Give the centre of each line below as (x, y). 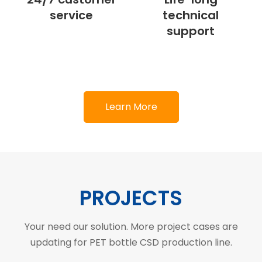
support (191, 31)
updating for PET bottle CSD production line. (131, 242)
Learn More (131, 106)
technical (191, 15)
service (71, 15)
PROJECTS (131, 198)
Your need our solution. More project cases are (131, 226)
